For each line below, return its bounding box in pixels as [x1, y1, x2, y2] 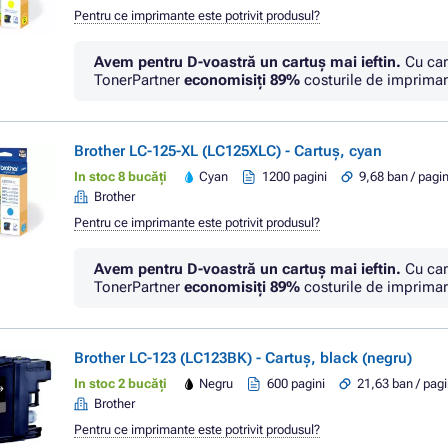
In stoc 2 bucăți [74, 376, 167, 391]
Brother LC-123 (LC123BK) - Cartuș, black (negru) [74, 349, 412, 367]
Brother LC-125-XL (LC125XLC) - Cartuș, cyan [74, 142, 382, 160]
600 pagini [267, 376, 326, 391]
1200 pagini [262, 169, 328, 184]
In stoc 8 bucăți [74, 169, 167, 184]
